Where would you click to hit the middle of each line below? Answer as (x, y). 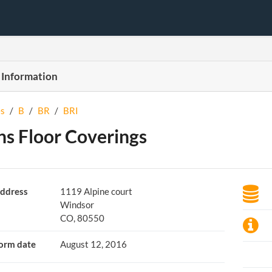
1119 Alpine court (96, 191)
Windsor (77, 205)
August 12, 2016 (93, 244)
